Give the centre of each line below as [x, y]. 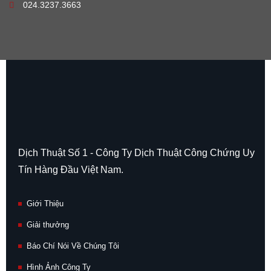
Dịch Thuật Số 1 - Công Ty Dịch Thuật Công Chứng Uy [136, 153]
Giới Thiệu [45, 204]
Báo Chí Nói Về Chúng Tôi [73, 246]
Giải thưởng [48, 225]
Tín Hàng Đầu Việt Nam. [71, 170]
